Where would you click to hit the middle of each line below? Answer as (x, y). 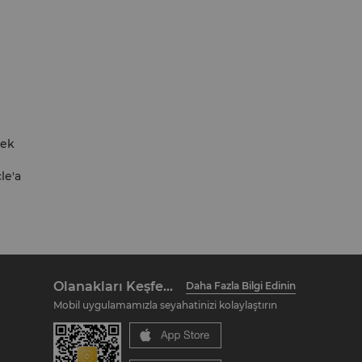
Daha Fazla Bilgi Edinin (241, 286)
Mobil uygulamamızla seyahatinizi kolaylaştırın (165, 305)
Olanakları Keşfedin (168, 286)
